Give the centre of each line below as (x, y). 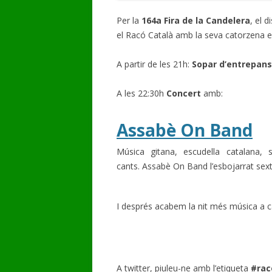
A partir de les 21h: (154, 64)
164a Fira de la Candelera (196, 20)
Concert (184, 93)
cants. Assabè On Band (163, 166)
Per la (129, 20)
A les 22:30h (141, 93)
